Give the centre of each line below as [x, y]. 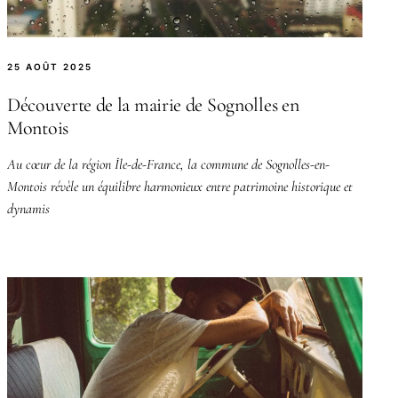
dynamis [28, 208]
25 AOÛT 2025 [50, 66]
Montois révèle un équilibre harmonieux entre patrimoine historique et [180, 186]
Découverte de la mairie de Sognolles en [153, 104]
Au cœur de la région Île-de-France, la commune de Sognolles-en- [168, 164]
